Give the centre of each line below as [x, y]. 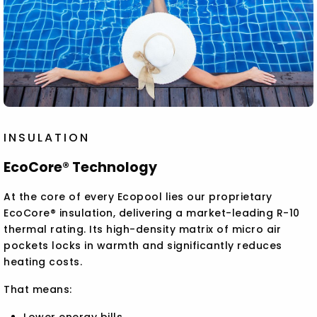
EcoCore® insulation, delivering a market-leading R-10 [152, 213]
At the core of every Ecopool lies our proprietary [138, 196]
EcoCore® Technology [81, 167]
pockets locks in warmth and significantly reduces [143, 245]
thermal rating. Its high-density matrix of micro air [143, 229]
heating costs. [43, 261]
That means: [38, 289]
